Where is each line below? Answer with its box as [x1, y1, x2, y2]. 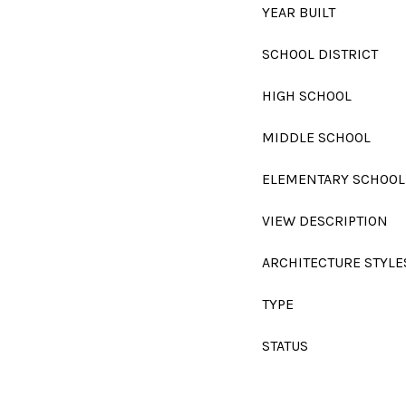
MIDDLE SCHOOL [262, 129, 371, 146]
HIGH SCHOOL [262, 87, 352, 104]
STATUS [262, 337, 308, 354]
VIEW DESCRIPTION [262, 212, 388, 229]
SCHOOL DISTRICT [262, 45, 378, 63]
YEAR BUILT [262, 4, 335, 21]
